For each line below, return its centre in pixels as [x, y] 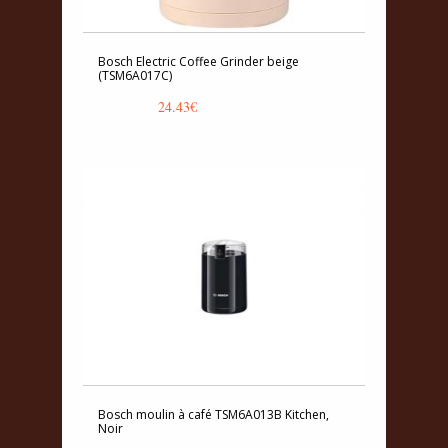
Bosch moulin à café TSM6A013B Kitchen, [213, 414]
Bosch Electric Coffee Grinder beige [198, 61]
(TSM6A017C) [135, 75]
